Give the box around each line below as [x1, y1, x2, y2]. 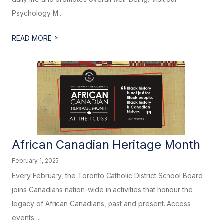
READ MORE [12, 34, 54, 42]
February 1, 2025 [12, 157, 59, 164]
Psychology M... [12, 9, 63, 17]
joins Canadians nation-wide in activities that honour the [12, 185, 193, 194]
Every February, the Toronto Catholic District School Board [12, 171, 203, 180]
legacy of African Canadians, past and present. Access [12, 199, 191, 208]
